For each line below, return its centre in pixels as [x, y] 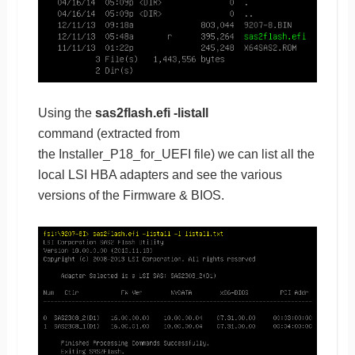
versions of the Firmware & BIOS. [131, 196]
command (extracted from [109, 134]
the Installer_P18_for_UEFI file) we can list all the [176, 155]
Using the [65, 113]
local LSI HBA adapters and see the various [160, 175]
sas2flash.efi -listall [150, 113]
